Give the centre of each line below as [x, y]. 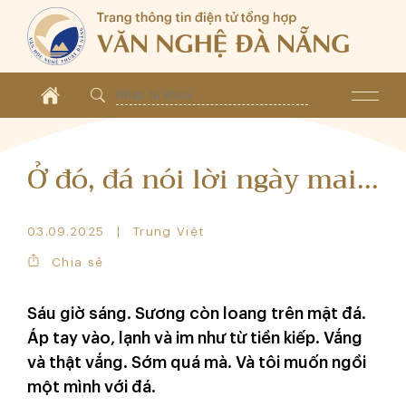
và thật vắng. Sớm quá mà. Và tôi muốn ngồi [197, 362]
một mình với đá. [92, 387]
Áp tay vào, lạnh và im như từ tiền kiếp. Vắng [195, 338]
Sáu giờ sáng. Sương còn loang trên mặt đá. [197, 314]
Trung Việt [169, 232]
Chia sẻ [78, 262]
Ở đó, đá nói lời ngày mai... [203, 179]
